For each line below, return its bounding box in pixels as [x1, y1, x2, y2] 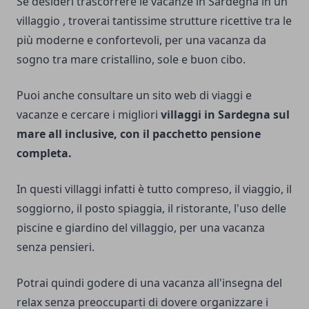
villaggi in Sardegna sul [161, 107, 290, 122]
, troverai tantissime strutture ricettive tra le [63, 13, 292, 28]
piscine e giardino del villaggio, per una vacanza [17, 220, 265, 235]
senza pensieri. [17, 239, 94, 255]
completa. [17, 146, 72, 161]
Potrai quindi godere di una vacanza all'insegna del [17, 275, 282, 290]
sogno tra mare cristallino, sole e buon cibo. [17, 52, 246, 67]
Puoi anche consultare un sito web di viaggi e [17, 88, 252, 103]
